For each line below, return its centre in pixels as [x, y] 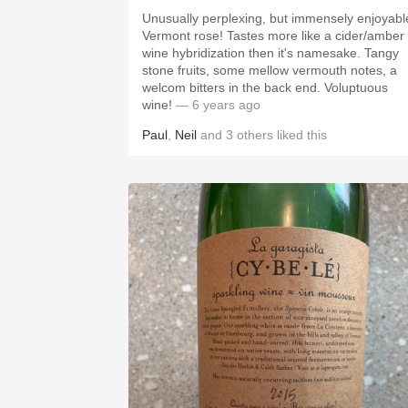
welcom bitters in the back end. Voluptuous [265, 87]
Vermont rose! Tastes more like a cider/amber [273, 36]
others [255, 135]
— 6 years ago [216, 105]
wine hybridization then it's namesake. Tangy [270, 53]
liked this [300, 135]
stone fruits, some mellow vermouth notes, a [270, 70]
